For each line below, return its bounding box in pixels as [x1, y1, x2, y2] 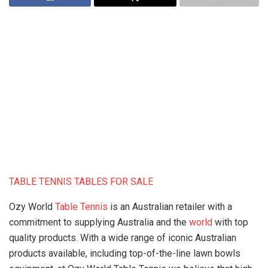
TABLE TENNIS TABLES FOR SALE [9, 176, 153, 187]
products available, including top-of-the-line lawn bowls [9, 248, 240, 259]
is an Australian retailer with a [108, 201, 232, 212]
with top [212, 217, 248, 228]
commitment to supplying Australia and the [9, 217, 189, 228]
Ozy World [9, 201, 55, 212]
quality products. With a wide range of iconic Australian [9, 232, 236, 243]
